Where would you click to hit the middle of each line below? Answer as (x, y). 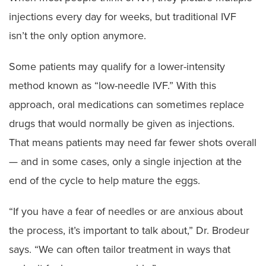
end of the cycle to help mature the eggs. (104, 180)
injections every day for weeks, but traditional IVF (123, 16)
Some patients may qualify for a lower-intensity (117, 66)
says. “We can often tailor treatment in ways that (120, 249)
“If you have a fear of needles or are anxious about (126, 211)
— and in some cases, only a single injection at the (125, 161)
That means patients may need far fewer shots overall (133, 142)
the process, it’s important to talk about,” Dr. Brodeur (129, 230)
